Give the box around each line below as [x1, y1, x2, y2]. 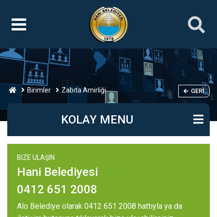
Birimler [27, 86, 51, 94]
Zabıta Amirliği [62, 86, 106, 94]
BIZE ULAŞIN [17, 154, 55, 161]
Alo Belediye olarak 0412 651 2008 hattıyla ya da [17, 201, 182, 211]
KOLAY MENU [61, 113, 133, 126]
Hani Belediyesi [17, 165, 98, 179]
